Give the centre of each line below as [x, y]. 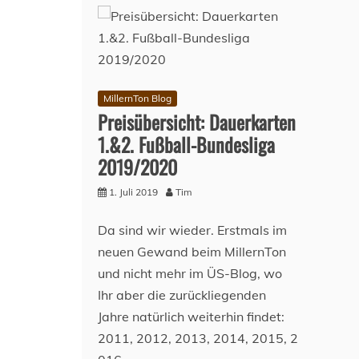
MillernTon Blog [137, 98]
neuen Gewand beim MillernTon [192, 252]
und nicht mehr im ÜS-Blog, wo [190, 273]
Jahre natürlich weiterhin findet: [191, 317]
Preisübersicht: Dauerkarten [197, 122]
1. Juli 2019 [133, 192]
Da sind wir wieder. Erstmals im [192, 230]
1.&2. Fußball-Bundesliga [186, 144]
